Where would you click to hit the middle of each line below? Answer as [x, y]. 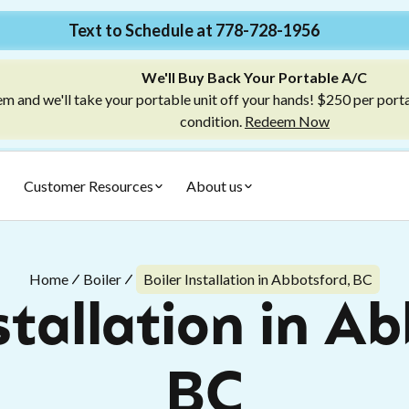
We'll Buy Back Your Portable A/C [255, 77]
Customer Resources [89, 185]
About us [215, 185]
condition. [212, 121]
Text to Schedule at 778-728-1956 [194, 30]
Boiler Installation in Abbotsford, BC [258, 279]
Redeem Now [287, 121]
